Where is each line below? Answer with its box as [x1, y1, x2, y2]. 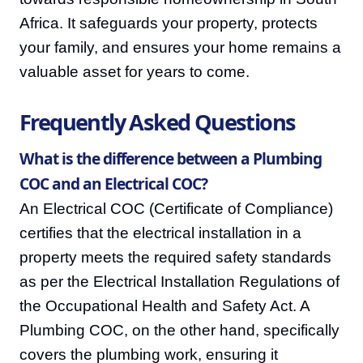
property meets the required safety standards [19, 249, 331, 266]
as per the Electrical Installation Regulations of [19, 273, 340, 290]
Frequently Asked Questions [19, 107, 296, 137]
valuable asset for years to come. [19, 63, 250, 80]
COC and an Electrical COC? [19, 173, 207, 194]
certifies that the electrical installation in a [19, 224, 301, 241]
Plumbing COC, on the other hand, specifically [19, 322, 340, 339]
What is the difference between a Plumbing [19, 147, 322, 169]
